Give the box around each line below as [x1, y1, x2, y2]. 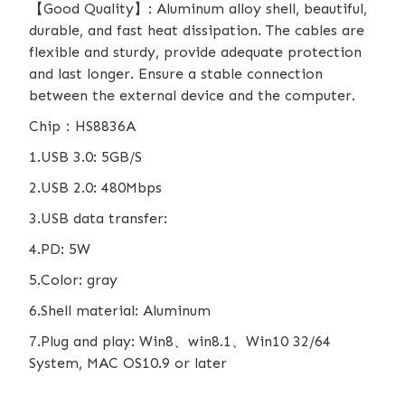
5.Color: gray [29, 271, 118, 289]
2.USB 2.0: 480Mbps [29, 179, 162, 197]
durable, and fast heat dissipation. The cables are [29, 22, 364, 40]
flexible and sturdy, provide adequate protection [29, 43, 362, 61]
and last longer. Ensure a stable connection [29, 65, 323, 83]
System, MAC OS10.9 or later [29, 354, 227, 372]
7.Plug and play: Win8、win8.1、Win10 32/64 [29, 333, 331, 351]
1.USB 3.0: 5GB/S [29, 148, 142, 166]
